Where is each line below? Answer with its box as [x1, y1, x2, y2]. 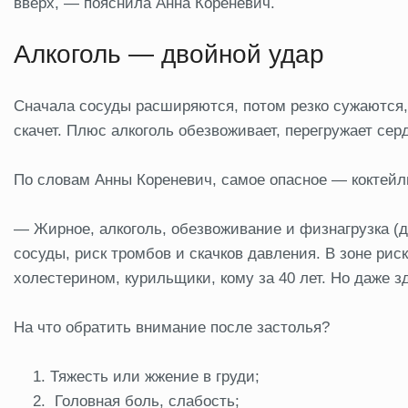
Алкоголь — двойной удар [14, 39, 324, 68]
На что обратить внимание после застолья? [14, 318, 330, 336]
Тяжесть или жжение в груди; [50, 367, 260, 385]
